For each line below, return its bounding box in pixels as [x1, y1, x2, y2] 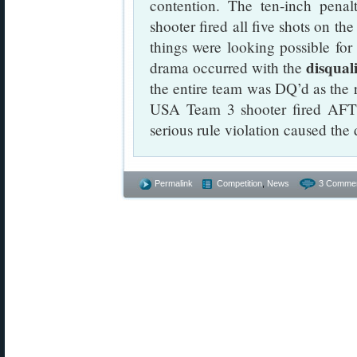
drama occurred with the [150, 57, 306, 77]
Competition [217, 178, 262, 188]
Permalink [155, 178, 193, 188]
